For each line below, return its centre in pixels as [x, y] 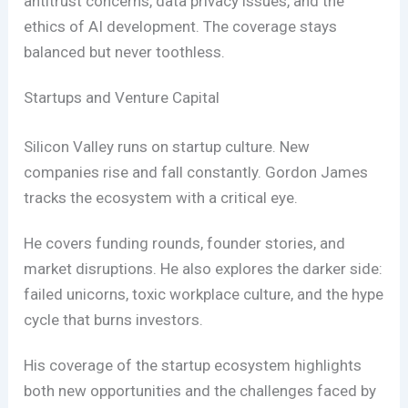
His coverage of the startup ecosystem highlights [193, 365]
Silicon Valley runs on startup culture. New [167, 146]
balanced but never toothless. [125, 52]
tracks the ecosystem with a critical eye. [161, 197]
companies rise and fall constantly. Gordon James [196, 172]
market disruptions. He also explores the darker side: [204, 268]
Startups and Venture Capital [122, 98]
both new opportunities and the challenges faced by [200, 390]
